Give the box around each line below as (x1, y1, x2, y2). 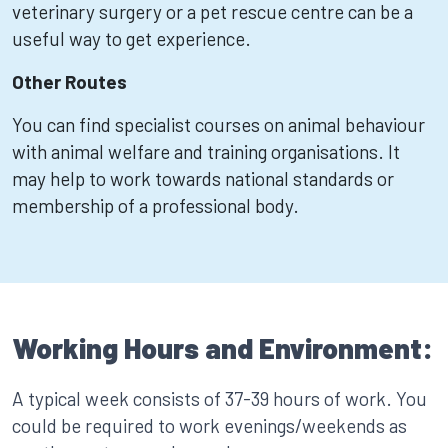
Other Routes (12, 70, 127, 93)
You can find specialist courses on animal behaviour (12, 113, 425, 136)
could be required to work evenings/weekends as (12, 414, 407, 437)
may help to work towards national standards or (12, 167, 394, 190)
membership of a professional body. (12, 194, 299, 217)
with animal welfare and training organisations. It (12, 140, 400, 163)
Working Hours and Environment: (12, 331, 433, 365)
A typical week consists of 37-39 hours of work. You (12, 387, 427, 410)
